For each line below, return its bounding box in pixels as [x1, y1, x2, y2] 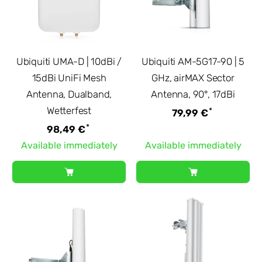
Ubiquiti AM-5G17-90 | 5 [141, 55, 245, 67]
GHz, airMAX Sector [151, 71, 235, 84]
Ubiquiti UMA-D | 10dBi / [16, 55, 122, 67]
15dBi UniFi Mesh [32, 71, 106, 84]
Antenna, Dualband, [26, 88, 112, 100]
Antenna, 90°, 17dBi [151, 88, 235, 100]
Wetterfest [47, 104, 91, 116]
